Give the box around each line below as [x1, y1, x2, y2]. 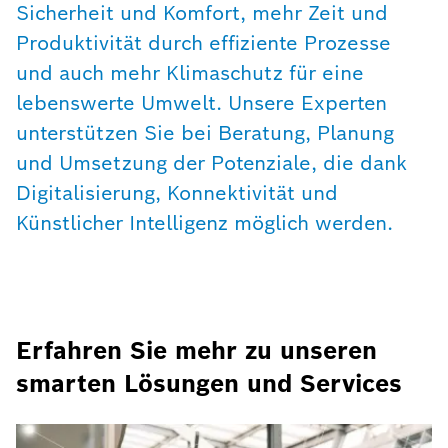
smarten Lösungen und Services [16, 368, 402, 399]
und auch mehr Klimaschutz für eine [16, 60, 364, 86]
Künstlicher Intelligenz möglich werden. [16, 210, 393, 236]
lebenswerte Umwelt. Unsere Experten [16, 90, 387, 116]
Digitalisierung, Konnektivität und [16, 180, 338, 206]
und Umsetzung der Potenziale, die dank [16, 150, 407, 176]
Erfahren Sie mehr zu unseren [16, 335, 377, 366]
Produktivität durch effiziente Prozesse [16, 30, 391, 56]
